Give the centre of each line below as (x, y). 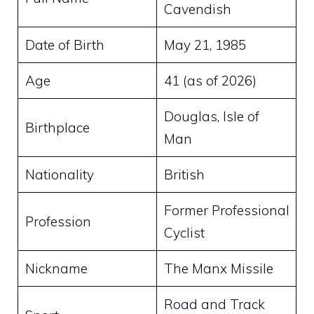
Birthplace (57, 127)
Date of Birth (64, 45)
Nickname (56, 268)
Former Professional (226, 210)
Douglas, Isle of (211, 116)
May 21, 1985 (205, 45)
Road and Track (214, 304)
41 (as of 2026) (210, 80)
